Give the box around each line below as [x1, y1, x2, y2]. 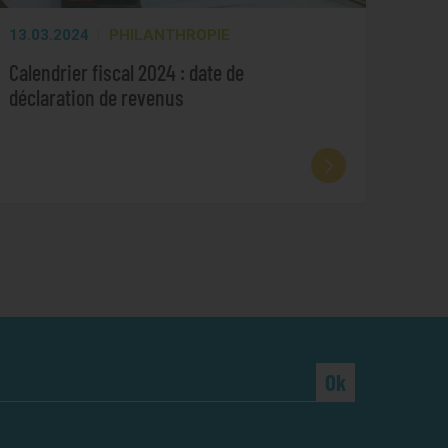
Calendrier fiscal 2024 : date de [9, 58, 244, 85]
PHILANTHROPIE [108, 26, 230, 45]
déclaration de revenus [9, 83, 184, 110]
